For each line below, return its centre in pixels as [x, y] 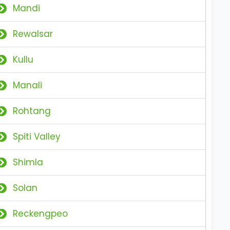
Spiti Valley [37, 137]
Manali [28, 85]
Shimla [28, 162]
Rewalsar [33, 34]
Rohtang [32, 111]
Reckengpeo [41, 214]
